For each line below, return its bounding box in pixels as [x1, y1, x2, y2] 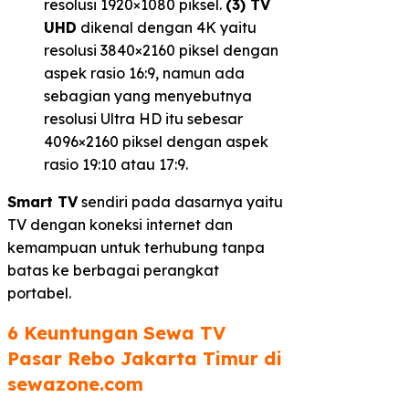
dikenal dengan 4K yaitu [77, 18, 257, 37]
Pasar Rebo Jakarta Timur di [7, 346, 282, 370]
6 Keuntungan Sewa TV [7, 320, 225, 344]
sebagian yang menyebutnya [44, 87, 252, 106]
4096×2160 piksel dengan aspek [44, 132, 268, 152]
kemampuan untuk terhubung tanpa [7, 238, 265, 257]
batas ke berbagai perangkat [7, 261, 219, 280]
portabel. [7, 284, 71, 303]
